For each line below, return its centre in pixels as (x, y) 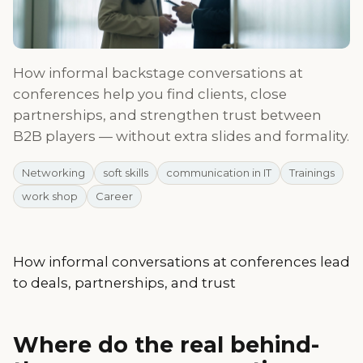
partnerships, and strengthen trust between (167, 115)
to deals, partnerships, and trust (124, 282)
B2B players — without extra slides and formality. (181, 136)
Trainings (312, 172)
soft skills (126, 172)
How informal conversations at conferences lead (181, 261)
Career (114, 196)
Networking (53, 172)
